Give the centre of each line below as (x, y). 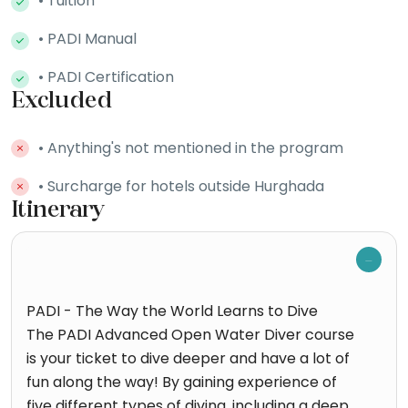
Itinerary (58, 210)
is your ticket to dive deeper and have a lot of (188, 358)
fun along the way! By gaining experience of (182, 382)
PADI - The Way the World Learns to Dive (172, 311)
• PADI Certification (106, 76)
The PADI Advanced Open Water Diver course (190, 334)
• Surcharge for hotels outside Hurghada (181, 186)
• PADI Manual (87, 38)
